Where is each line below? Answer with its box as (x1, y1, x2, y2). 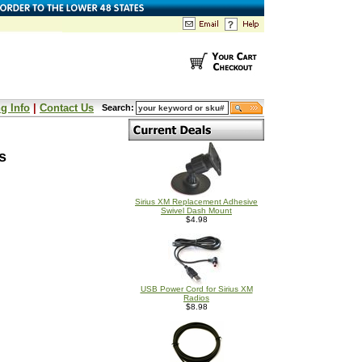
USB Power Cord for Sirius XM (140, 284, 253, 293)
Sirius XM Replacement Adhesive (135, 197, 258, 206)
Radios (183, 293, 209, 302)
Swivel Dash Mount (161, 206, 232, 215)
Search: (102, 103, 134, 112)
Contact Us (40, 102, 94, 114)
